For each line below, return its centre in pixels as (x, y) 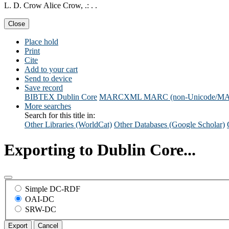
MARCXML (120, 97)
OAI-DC (40, 199)
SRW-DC (41, 209)
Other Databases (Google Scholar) (169, 125)
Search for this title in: (60, 116)
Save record (44, 88)
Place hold (41, 42)
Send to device (48, 79)
